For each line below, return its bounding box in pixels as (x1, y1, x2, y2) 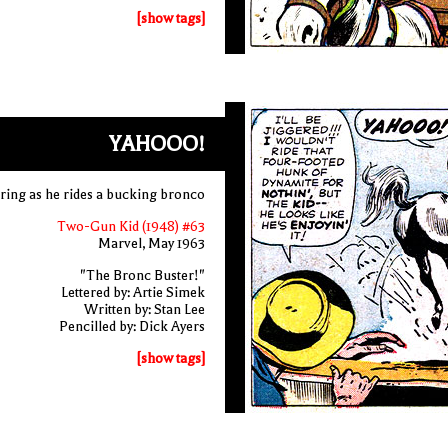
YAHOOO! (108, 132, 205, 156)
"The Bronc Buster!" (79, 267, 205, 284)
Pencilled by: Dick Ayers (58, 318, 205, 335)
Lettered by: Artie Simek (60, 284, 205, 301)
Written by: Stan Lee (83, 301, 205, 318)
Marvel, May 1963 (97, 235, 205, 252)
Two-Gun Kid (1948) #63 (56, 218, 205, 235)
